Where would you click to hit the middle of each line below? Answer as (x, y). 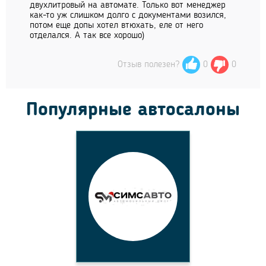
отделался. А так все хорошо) (87, 36)
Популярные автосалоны (133, 111)
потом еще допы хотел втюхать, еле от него (116, 26)
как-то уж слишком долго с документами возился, (128, 16)
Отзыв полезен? (150, 65)
